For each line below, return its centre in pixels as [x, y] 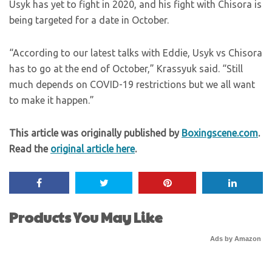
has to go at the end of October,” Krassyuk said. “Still [126, 69]
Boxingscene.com [220, 133]
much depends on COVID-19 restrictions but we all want [132, 84]
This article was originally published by [95, 133]
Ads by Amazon [236, 239]
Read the [30, 149]
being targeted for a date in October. [89, 20]
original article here [93, 149]
